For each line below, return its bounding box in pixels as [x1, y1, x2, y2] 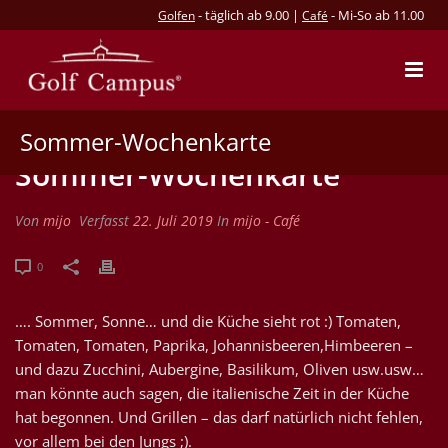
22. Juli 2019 [133, 211, 213, 230]
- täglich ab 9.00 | [195, 6, 302, 24]
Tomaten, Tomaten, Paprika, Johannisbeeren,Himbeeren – [15, 335, 413, 355]
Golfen [158, 7, 195, 24]
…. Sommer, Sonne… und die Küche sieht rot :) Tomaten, [15, 311, 401, 331]
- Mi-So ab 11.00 [328, 6, 424, 24]
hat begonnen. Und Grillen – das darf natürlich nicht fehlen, [15, 407, 423, 427]
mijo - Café [233, 211, 300, 230]
